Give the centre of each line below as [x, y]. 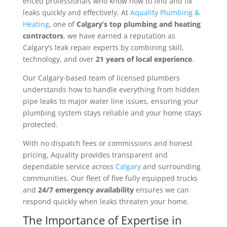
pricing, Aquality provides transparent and [95, 155]
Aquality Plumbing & [165, 12]
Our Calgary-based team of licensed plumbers [101, 78]
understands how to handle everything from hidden [111, 89]
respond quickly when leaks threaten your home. [106, 201]
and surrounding [171, 166]
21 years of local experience [143, 59]
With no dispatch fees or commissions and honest [107, 143]
